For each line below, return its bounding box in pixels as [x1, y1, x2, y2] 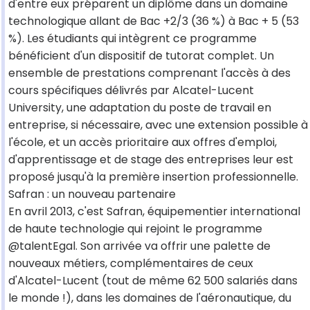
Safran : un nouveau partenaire [8, 186, 176, 203]
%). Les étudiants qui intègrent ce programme [8, 30, 257, 47]
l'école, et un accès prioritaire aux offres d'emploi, [8, 134, 277, 151]
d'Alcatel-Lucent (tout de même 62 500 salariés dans [8, 273, 298, 289]
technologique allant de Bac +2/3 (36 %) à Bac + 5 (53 [8, 13, 299, 30]
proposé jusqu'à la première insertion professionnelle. [8, 169, 298, 185]
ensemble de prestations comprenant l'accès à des [8, 65, 291, 82]
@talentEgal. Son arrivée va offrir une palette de [8, 238, 271, 255]
